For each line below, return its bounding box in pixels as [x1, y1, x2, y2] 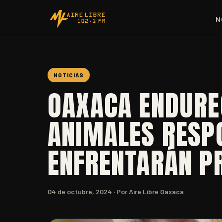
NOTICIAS [54, 72, 84, 78]
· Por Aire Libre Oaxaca [112, 187, 184, 196]
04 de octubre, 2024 [48, 187, 112, 196]
